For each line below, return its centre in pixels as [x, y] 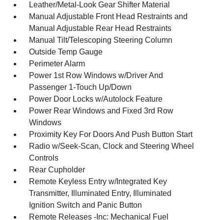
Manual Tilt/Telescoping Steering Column [101, 40]
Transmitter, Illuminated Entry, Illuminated [100, 193]
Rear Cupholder [57, 169]
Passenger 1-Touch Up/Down [81, 87]
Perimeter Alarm [57, 63]
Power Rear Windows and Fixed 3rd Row [101, 110]
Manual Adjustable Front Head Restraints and [109, 16]
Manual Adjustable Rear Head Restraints [100, 28]
